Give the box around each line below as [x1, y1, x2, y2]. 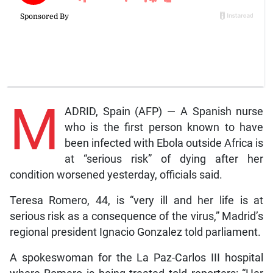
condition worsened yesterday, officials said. [9, 168, 222, 181]
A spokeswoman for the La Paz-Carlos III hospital [9, 251, 264, 264]
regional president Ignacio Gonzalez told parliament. [9, 225, 261, 238]
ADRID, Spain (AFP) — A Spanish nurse [64, 105, 264, 118]
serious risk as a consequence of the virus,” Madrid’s [9, 210, 264, 222]
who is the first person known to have [64, 121, 264, 133]
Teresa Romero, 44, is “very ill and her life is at [9, 194, 264, 207]
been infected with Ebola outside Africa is [64, 136, 264, 149]
